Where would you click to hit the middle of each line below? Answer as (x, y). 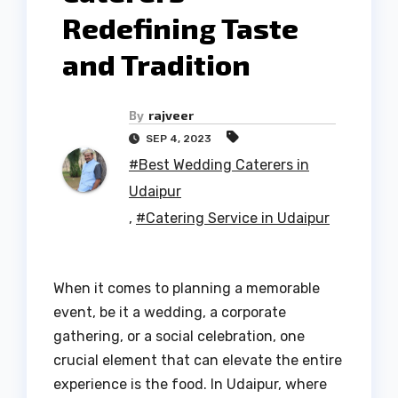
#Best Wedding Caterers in (219, 165)
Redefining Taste (180, 28)
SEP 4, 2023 (179, 139)
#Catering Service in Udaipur (233, 219)
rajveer (171, 115)
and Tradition (156, 64)
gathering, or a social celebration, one (179, 337)
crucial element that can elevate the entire (198, 361)
